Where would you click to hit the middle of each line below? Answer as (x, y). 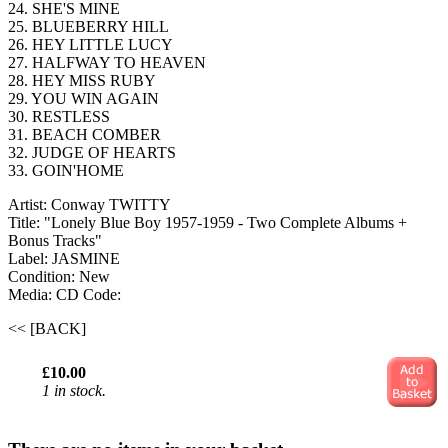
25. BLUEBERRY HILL (88, 27)
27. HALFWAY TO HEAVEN (107, 63)
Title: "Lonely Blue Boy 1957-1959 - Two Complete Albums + (207, 223)
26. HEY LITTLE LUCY (90, 45)
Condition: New (59, 277)
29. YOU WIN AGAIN (83, 99)
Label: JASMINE (64, 259)
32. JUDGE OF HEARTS (92, 153)
